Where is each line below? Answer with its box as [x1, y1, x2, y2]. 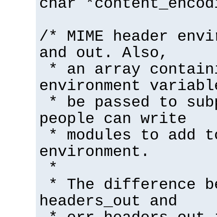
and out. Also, [39, 44, 168, 62]
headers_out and [39, 192, 177, 210]
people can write [39, 110, 186, 128]
